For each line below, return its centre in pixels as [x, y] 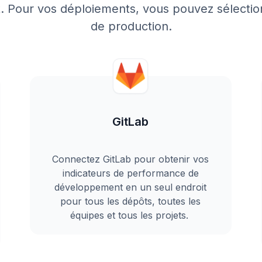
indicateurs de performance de [130, 173]
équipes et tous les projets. [130, 215]
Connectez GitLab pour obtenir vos [131, 159]
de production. [131, 26]
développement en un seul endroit [131, 187]
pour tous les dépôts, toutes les [131, 201]
